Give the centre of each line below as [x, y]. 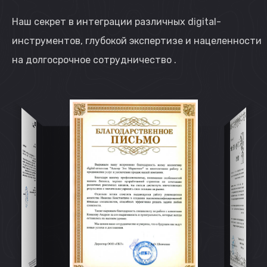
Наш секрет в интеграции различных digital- [117, 22]
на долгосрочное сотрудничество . [94, 60]
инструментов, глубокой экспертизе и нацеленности [137, 41]
